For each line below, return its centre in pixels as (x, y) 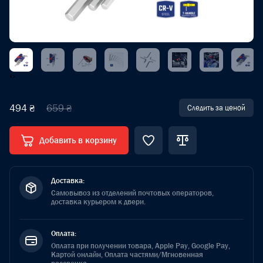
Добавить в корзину (78, 140)
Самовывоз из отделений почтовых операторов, (132, 193)
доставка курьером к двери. (98, 202)
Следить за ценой (216, 108)
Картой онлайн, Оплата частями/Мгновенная (127, 254)
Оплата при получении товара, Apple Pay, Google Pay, (141, 246)
